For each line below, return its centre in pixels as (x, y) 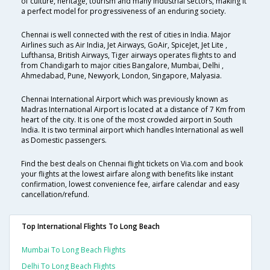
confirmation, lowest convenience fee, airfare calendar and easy (130, 184)
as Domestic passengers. (64, 140)
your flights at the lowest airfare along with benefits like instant (127, 174)
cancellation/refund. (55, 195)
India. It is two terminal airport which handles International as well (132, 130)
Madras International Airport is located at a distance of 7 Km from (133, 110)
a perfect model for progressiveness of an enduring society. (124, 11)
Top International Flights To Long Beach (91, 227)
